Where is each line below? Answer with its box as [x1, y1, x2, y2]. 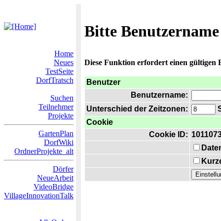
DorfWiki [44, 138, 74, 147]
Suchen [50, 94, 74, 102]
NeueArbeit [37, 174, 74, 182]
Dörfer [53, 165, 74, 173]
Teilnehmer [38, 103, 74, 111]
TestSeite [45, 67, 74, 75]
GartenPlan [38, 129, 74, 138]
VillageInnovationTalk [4, 191, 74, 200]
